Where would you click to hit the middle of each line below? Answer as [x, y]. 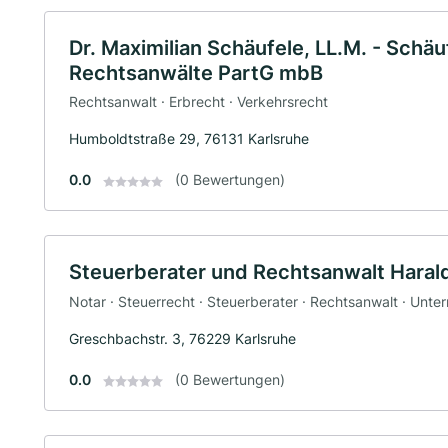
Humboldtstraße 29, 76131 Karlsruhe [189, 139]
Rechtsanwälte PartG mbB [196, 72]
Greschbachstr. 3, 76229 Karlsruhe [182, 338]
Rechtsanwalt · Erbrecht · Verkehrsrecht [198, 102]
